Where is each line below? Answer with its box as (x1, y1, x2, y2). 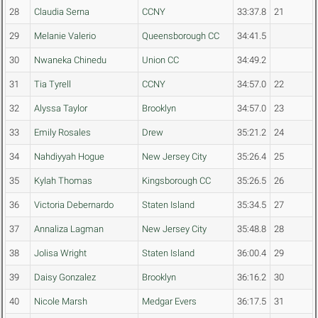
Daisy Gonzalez (34, 272, 96, 283)
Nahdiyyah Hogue (34, 151, 104, 163)
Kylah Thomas (34, 175, 92, 187)
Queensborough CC (142, 31, 219, 42)
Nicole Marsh (34, 296, 87, 307)
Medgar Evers (142, 296, 197, 307)
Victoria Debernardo (34, 199, 114, 211)
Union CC (142, 55, 179, 66)
